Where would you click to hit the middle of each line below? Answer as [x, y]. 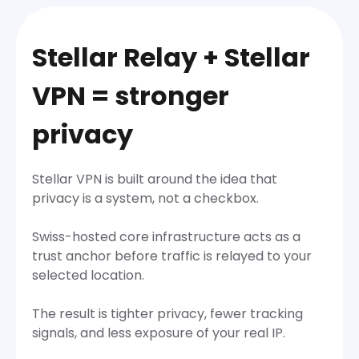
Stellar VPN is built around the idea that [155, 179]
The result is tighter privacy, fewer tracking [167, 313]
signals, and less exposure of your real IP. [159, 333]
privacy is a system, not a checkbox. [145, 198]
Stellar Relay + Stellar [171, 57]
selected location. [88, 275]
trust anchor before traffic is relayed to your [172, 256]
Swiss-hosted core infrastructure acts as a [166, 236]
